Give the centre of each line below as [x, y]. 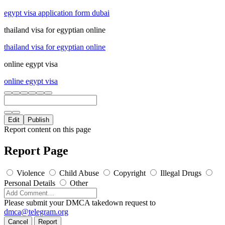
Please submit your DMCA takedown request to [80, 202]
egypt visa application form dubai [57, 13]
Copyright [130, 173]
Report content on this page [47, 129]
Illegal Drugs [181, 173]
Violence [31, 173]
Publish [38, 120]
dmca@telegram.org [36, 211]
